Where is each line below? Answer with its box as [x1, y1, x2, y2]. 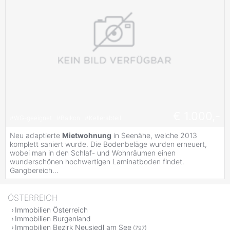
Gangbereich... [10, 166, 59, 175]
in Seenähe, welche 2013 [111, 131, 197, 140]
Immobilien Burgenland [15, 214, 91, 223]
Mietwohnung [62, 131, 111, 140]
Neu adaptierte [10, 131, 62, 140]
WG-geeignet [14, 113, 53, 122]
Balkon [61, 113, 82, 122]
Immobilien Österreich [15, 205, 88, 215]
